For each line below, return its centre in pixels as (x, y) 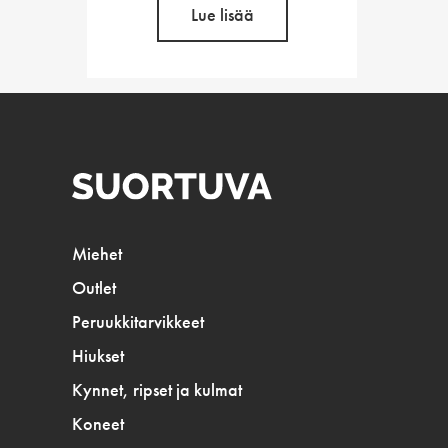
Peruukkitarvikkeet (138, 322)
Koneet (98, 424)
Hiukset (98, 356)
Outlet (94, 288)
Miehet (97, 254)
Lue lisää (222, 15)
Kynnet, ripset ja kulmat (157, 390)
